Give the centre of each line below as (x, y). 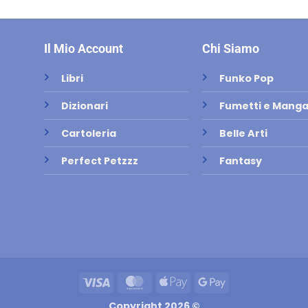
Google (244, 281)
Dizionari (84, 106)
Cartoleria (88, 133)
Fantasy (240, 161)
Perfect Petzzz (99, 161)
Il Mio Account (83, 48)
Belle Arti (243, 133)
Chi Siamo (230, 48)
